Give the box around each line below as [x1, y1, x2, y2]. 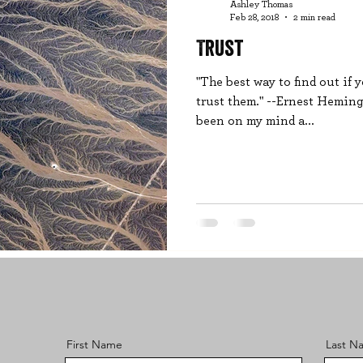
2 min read [293, 12, 335, 22]
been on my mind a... [196, 113, 314, 127]
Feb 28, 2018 [230, 12, 279, 22]
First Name [66, 337, 122, 352]
